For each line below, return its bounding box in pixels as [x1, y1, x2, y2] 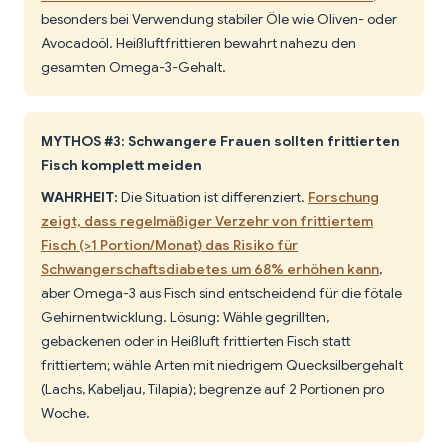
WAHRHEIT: [41, 188, 118, 207]
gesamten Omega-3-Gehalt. [41, 58, 226, 77]
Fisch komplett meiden [41, 156, 202, 175]
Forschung [308, 188, 379, 207]
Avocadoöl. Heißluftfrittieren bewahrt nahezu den [41, 34, 356, 53]
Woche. [41, 404, 90, 423]
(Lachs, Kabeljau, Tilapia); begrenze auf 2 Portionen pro [41, 380, 384, 399]
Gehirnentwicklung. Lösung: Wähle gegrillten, [41, 308, 329, 327]
